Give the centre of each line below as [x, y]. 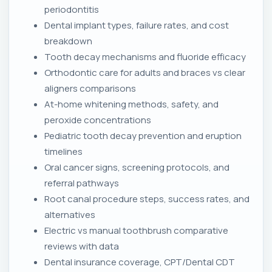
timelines [63, 152]
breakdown [68, 41]
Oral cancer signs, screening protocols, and [137, 168]
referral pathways [82, 183]
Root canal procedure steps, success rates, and [147, 199]
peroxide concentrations [98, 120]
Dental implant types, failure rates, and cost [137, 25]
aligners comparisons [90, 89]
